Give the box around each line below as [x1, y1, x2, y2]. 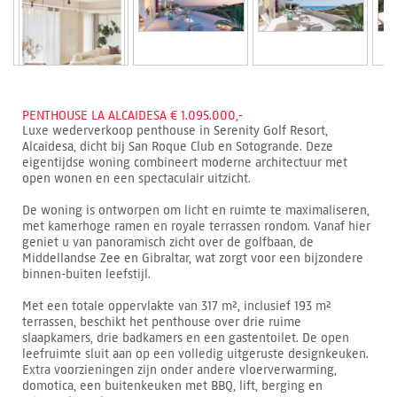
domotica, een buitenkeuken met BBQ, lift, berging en [22, 378, 323, 393]
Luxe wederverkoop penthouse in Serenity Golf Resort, [22, 122, 328, 138]
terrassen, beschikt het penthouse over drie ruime [22, 314, 301, 330]
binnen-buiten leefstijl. [22, 266, 151, 282]
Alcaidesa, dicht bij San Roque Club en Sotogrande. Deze [22, 138, 333, 154]
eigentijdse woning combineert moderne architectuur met [22, 154, 347, 170]
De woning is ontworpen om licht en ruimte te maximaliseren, [22, 202, 370, 218]
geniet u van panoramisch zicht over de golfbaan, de [22, 234, 314, 250]
